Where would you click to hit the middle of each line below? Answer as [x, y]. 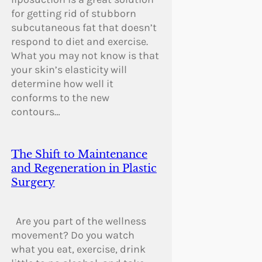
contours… [35, 112]
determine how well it [62, 84]
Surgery [33, 183]
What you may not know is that [85, 56]
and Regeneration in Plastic [84, 169]
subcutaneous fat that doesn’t [84, 28]
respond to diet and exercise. [79, 42]
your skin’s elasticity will [69, 70]
